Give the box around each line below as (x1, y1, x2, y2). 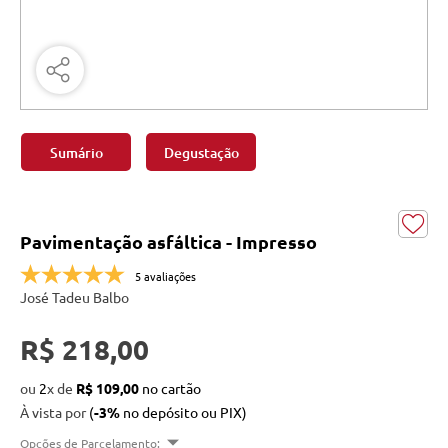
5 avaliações (135, 268, 196, 284)
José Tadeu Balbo (20, 288, 129, 306)
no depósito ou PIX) (120, 403, 247, 421)
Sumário (49, 142, 103, 162)
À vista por (20, 403, 89, 421)
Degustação (163, 142, 239, 162)
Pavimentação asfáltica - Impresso (20, 230, 317, 253)
